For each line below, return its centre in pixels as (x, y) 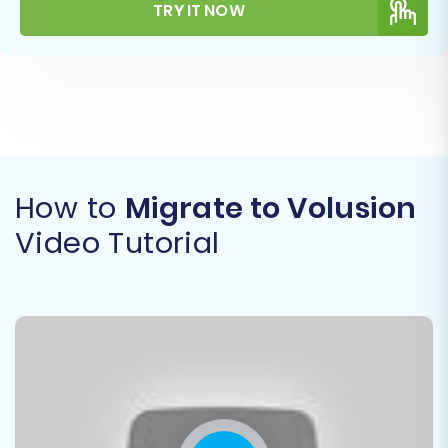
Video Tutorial (117, 242)
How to (70, 207)
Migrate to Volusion (270, 207)
